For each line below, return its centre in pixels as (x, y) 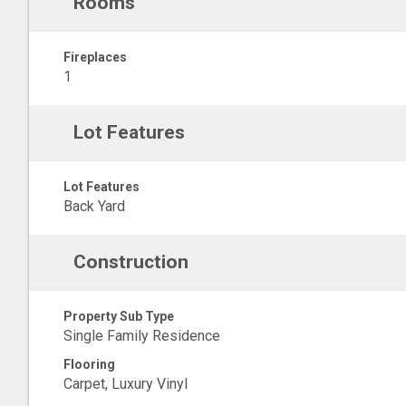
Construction (130, 262)
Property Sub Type (119, 316)
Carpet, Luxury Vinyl (126, 384)
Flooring (89, 364)
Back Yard (94, 206)
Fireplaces (95, 57)
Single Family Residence (142, 336)
